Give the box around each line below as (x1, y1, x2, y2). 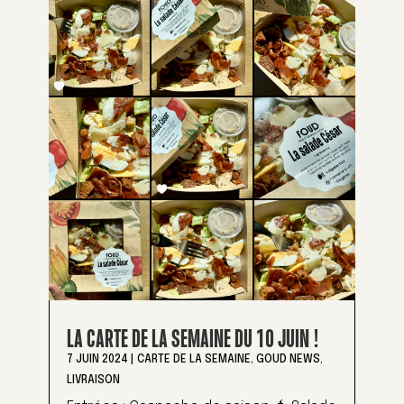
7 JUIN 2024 (66, 353, 128, 365)
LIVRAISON (66, 374, 120, 386)
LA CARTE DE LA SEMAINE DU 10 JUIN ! (66, 323, 319, 353)
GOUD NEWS (255, 353, 320, 365)
